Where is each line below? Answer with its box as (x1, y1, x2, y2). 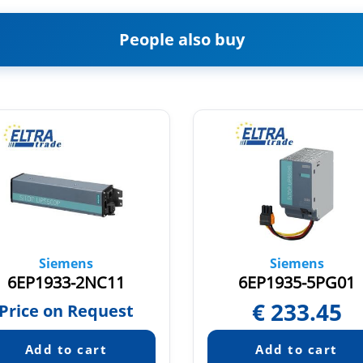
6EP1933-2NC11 (7, 271, 126, 294)
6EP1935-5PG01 (238, 271, 356, 294)
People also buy (118, 28, 245, 51)
